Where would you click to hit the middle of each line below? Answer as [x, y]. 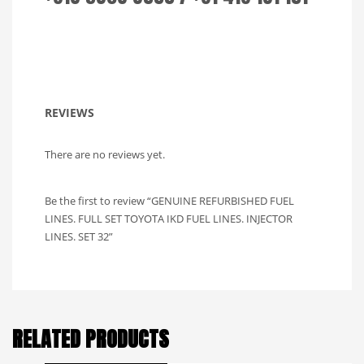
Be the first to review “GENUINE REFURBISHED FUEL [169, 201]
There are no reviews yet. [105, 155]
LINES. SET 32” [79, 237]
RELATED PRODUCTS [91, 339]
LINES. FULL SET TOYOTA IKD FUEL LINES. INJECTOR [169, 219]
